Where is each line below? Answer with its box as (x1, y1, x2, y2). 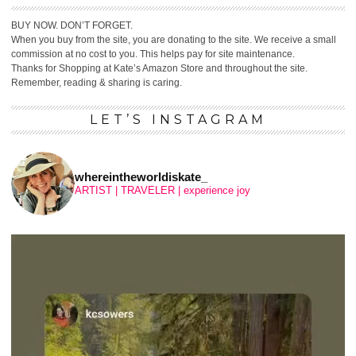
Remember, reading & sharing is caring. (11, 76, 182, 88)
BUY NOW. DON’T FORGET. (11, 19, 133, 31)
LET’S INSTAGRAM (89, 111, 267, 127)
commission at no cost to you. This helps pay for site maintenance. (11, 48, 295, 60)
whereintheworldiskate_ (75, 170, 207, 184)
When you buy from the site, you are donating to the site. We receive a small (11, 33, 336, 45)
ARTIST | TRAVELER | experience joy (75, 184, 250, 197)
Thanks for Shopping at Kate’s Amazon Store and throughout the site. (11, 62, 308, 74)
